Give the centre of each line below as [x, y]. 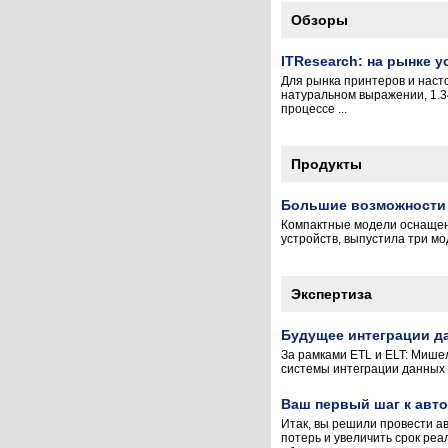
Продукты [326, 164]
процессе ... [314, 109]
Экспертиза [331, 294]
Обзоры [319, 20]
